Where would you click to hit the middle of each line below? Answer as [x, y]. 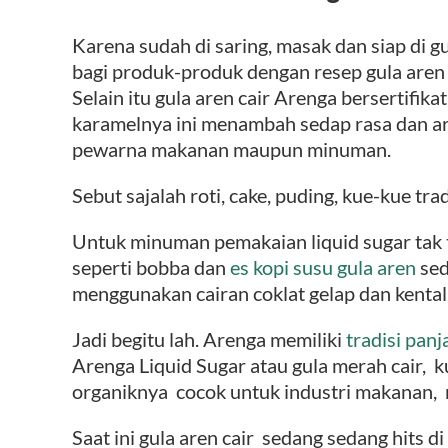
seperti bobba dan [151, 266]
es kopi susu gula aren [323, 266]
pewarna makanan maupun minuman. [231, 148]
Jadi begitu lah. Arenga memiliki [209, 338]
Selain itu [111, 96]
